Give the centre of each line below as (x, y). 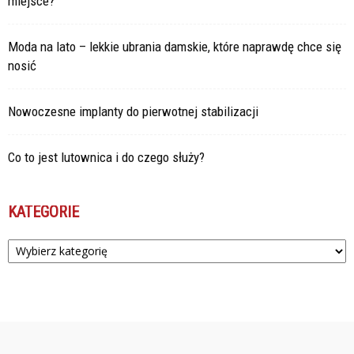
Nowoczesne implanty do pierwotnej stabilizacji (133, 111)
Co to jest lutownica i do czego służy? (106, 157)
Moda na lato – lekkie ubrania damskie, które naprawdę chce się (175, 46)
